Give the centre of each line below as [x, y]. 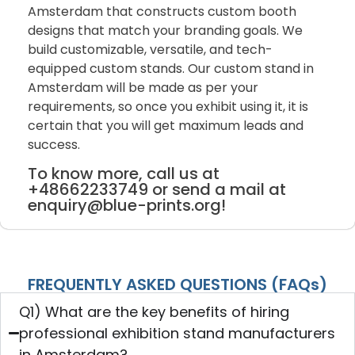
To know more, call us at [124, 174]
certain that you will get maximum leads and [166, 126]
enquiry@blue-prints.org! [127, 206]
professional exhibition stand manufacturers [177, 334]
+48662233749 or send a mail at [157, 190]
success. [54, 145]
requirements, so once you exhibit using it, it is [168, 107]
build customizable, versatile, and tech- [150, 50]
